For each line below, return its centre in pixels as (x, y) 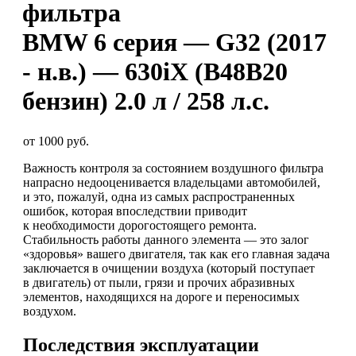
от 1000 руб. (56, 141)
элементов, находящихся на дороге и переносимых (161, 296)
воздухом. (50, 311)
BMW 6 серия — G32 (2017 (174, 43)
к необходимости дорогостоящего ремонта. (140, 225)
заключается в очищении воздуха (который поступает (169, 268)
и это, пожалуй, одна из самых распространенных (159, 196)
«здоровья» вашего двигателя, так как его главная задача (176, 253)
